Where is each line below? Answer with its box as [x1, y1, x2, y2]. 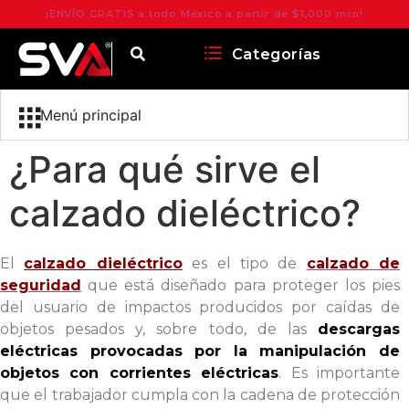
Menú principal [40, 105, 142, 124]
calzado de [306, 254, 400, 272]
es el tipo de [182, 254, 307, 272]
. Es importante [278, 363, 401, 382]
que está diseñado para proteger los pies [81, 276, 400, 294]
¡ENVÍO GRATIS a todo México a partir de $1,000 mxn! [46, 7, 363, 20]
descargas [318, 320, 400, 338]
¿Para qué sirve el [9, 146, 320, 192]
